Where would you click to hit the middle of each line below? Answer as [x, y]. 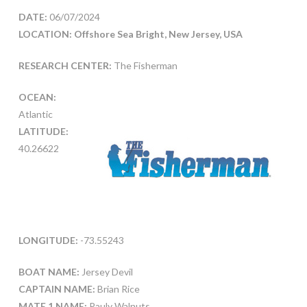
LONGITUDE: [48, 241]
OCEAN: [37, 97]
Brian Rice [117, 289]
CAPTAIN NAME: [57, 289]
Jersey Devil [106, 272]
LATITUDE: [43, 131]
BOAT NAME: [49, 272]
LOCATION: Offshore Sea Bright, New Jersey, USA [130, 34]
